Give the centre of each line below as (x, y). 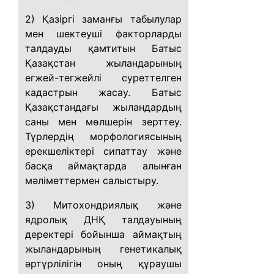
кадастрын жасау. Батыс (103, 92)
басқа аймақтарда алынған (103, 166)
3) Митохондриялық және (103, 205)
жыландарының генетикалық (103, 249)
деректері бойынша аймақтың (103, 234)
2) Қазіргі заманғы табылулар (103, 19)
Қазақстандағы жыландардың (103, 107)
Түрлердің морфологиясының (103, 136)
